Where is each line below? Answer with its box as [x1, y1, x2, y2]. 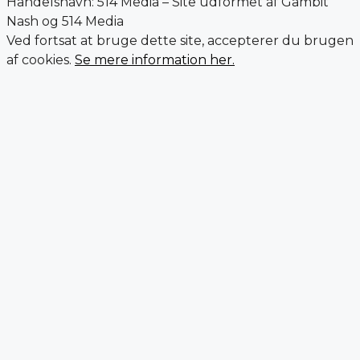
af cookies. [6, 52, 75, 68]
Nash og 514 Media [6, 14, 124, 30]
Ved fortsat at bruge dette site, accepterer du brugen [6, 33, 354, 49]
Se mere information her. [75, 52, 235, 68]
